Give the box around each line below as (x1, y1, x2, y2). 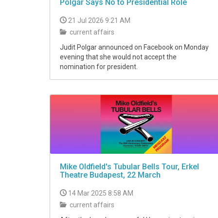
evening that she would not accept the (60, 53, 177, 61)
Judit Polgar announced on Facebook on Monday (60, 43, 209, 52)
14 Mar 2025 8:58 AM (68, 189, 133, 198)
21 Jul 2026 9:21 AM (68, 17, 130, 25)
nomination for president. (60, 63, 138, 71)
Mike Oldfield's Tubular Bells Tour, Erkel (60, 162, 199, 172)
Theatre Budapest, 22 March (60, 170, 161, 180)
